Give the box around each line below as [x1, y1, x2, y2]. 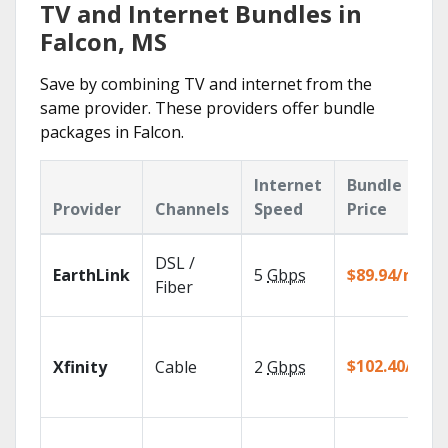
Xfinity [53, 356, 107, 378]
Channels [155, 198, 229, 220]
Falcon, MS [40, 25, 167, 58]
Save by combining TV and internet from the [40, 73, 372, 95]
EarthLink [53, 264, 130, 286]
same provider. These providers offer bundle [40, 97, 375, 119]
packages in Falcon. [40, 121, 184, 143]
